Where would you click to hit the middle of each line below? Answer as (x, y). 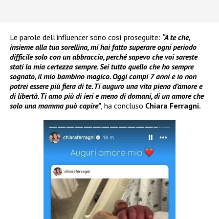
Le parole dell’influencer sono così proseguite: (86, 37)
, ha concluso (123, 106)
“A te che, (176, 37)
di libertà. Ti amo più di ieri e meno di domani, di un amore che (107, 96)
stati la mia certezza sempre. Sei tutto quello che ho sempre (102, 67)
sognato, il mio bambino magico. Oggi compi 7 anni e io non (103, 77)
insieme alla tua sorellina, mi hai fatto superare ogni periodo (103, 47)
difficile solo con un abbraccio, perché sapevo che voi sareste (104, 57)
